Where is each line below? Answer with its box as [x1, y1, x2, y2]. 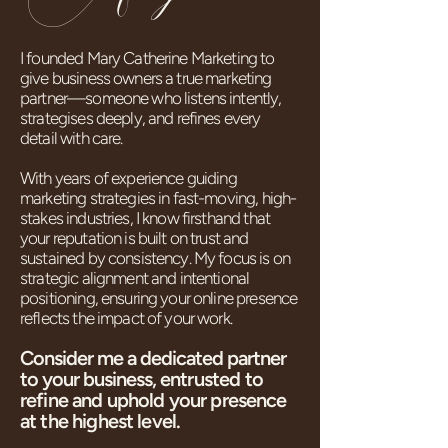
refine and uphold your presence [20, 388, 287, 412]
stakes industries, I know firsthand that [20, 208, 270, 228]
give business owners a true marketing [20, 68, 272, 88]
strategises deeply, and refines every [20, 108, 261, 128]
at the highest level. [20, 409, 181, 433]
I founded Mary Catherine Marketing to [20, 48, 275, 68]
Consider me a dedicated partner [20, 346, 286, 370]
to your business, [20, 367, 160, 391]
